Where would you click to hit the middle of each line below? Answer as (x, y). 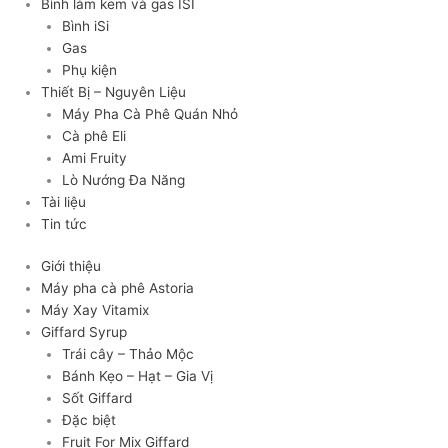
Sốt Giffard (96, 398)
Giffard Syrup (84, 332)
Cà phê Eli (93, 135)
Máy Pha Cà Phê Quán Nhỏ (149, 113)
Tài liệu (64, 201)
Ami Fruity (94, 157)
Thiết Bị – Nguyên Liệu (114, 91)
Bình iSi (85, 25)
